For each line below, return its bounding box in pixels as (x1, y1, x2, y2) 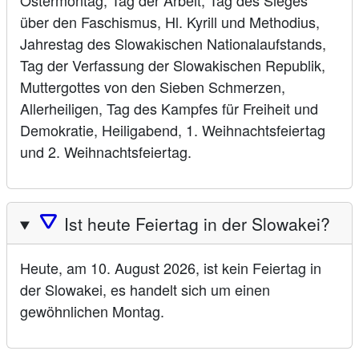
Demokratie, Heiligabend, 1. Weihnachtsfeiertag (20, 119, 325, 141)
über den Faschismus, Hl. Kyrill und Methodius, (20, 11, 320, 33)
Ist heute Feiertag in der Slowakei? (64, 211, 331, 236)
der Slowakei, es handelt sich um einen (20, 278, 270, 300)
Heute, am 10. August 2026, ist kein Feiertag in (20, 256, 321, 278)
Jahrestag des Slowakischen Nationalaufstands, (20, 33, 326, 54)
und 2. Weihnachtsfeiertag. (20, 141, 192, 163)
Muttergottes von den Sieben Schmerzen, (20, 76, 285, 98)
